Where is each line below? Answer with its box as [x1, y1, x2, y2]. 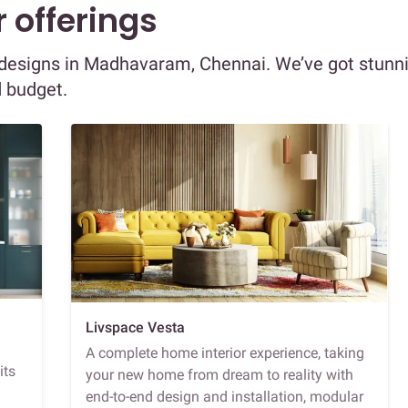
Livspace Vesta [86, 318, 185, 336]
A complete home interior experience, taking [86, 343, 364, 362]
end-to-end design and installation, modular [86, 387, 363, 405]
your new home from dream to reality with [86, 365, 353, 383]
